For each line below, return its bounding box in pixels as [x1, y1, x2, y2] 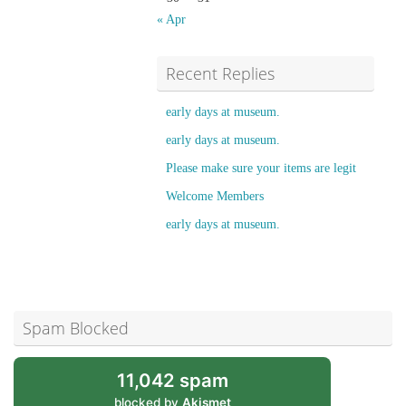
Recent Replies [166, 63, 275, 84]
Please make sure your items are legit [166, 161, 356, 175]
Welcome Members [166, 189, 264, 203]
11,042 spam [116, 369, 228, 391]
